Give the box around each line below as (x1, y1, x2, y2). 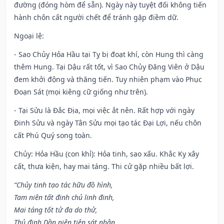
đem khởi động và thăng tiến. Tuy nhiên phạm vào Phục (14, 74, 202, 84)
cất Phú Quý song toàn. (14, 130, 92, 140)
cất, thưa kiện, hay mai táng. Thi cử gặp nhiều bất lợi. (14, 161, 194, 171)
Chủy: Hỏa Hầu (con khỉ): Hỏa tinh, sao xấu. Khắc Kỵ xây (14, 149, 199, 159)
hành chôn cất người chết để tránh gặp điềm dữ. (14, 12, 178, 22)
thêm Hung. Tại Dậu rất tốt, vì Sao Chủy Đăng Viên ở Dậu (14, 62, 204, 72)
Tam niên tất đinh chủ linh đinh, (14, 192, 114, 202)
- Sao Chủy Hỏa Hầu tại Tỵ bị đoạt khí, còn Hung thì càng (14, 49, 203, 59)
